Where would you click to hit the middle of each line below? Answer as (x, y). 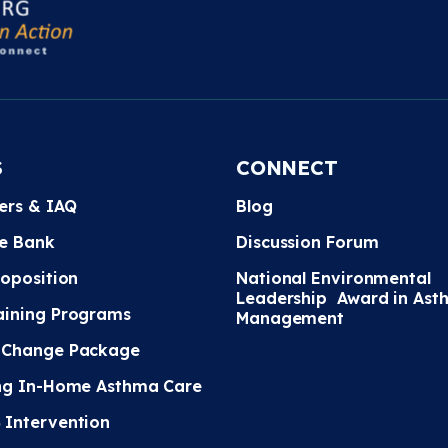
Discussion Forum (307, 242)
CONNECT (287, 167)
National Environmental (333, 278)
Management (290, 318)
